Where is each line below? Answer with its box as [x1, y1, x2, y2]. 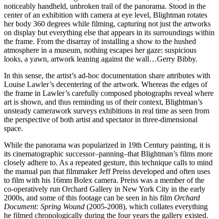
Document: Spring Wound [4, 202, 85, 211]
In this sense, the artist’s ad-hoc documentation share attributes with [4, 71, 210, 80]
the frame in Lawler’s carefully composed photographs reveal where [4, 88, 214, 97]
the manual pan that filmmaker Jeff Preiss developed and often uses [4, 167, 210, 175]
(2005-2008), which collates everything [85, 202, 208, 211]
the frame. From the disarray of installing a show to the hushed [4, 37, 196, 45]
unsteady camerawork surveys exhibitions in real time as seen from [4, 106, 209, 115]
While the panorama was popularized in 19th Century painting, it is [4, 140, 210, 149]
